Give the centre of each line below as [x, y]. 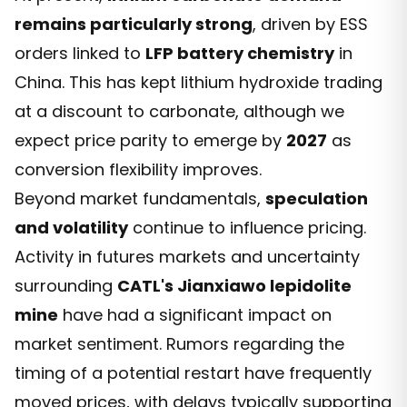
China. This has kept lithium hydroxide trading [199, 82]
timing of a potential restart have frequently [193, 372]
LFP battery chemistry [240, 53]
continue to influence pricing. [247, 227]
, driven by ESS [310, 24]
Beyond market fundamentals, [140, 198]
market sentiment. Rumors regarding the [179, 343]
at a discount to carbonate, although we [179, 111]
